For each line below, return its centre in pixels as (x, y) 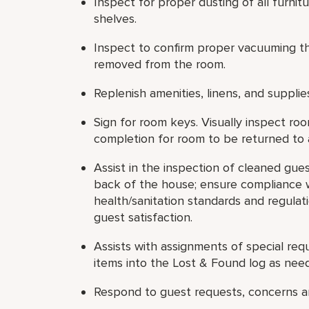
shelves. (115, 19)
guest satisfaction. (143, 217)
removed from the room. (160, 64)
